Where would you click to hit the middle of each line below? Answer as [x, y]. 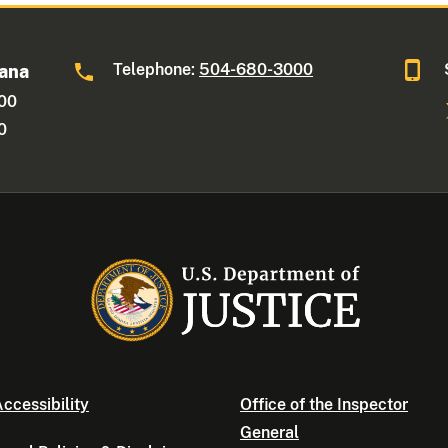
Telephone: [156, 70]
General [269, 433]
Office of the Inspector [324, 405]
